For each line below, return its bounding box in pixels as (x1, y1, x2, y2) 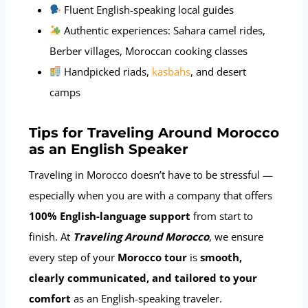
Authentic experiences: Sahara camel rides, (61, 23, 266, 37)
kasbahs (149, 64, 191, 78)
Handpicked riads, (61, 64, 150, 78)
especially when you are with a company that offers (29, 188, 272, 202)
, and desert (190, 64, 247, 78)
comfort (29, 291, 71, 305)
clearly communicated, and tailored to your (29, 270, 257, 285)
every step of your (29, 250, 118, 264)
